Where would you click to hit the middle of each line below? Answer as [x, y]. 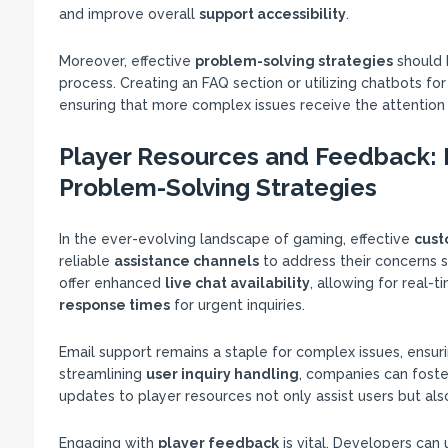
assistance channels [186, 261]
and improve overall [128, 14]
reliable [86, 261]
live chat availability [237, 283]
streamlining [102, 374]
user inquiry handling [222, 374]
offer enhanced [111, 283]
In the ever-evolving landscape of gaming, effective [236, 239]
